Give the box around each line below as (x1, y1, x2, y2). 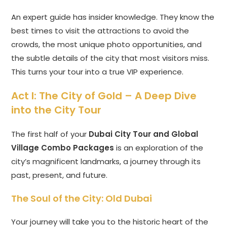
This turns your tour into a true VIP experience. (11, 66, 184, 78)
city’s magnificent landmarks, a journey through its (11, 156, 201, 167)
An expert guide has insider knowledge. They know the (11, 12, 215, 23)
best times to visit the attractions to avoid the (11, 25, 190, 36)
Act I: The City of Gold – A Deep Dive (11, 89, 197, 103)
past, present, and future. (11, 170, 108, 181)
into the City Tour (11, 103, 102, 118)
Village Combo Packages (11, 142, 115, 154)
